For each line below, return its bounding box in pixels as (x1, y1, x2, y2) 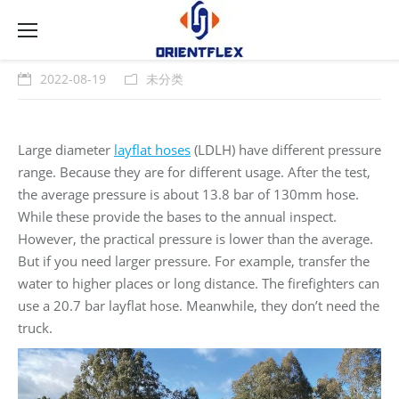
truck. (18, 319, 53, 337)
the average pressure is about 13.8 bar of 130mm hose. (18, 185, 359, 203)
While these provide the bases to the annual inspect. (18, 208, 337, 225)
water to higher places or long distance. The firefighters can (18, 274, 379, 292)
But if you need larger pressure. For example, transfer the (18, 252, 370, 270)
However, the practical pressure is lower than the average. (18, 230, 373, 248)
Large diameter (18, 141, 114, 159)
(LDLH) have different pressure (191, 141, 381, 159)
